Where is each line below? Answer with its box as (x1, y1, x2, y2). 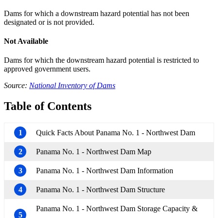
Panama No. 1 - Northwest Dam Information (36, 166, 173, 175)
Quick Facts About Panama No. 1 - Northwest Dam (36, 128, 195, 137)
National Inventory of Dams (29, 81, 115, 90)
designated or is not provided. (4, 18, 94, 26)
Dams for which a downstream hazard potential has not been (4, 9, 189, 18)
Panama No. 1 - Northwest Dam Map (36, 147, 151, 156)
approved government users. (4, 65, 91, 73)
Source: (4, 81, 29, 90)
